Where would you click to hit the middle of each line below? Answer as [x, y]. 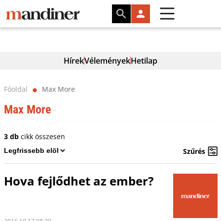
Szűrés [194, 151]
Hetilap [144, 61]
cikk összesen [42, 136]
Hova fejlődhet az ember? [78, 181]
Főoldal [16, 89]
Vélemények [107, 61]
